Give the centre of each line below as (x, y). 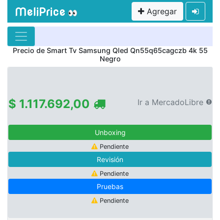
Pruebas (110, 186)
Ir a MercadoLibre (170, 102)
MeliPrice (40, 12)
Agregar (161, 11)
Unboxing (110, 132)
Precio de (29, 50)
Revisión (110, 159)
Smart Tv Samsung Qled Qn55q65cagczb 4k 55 (127, 50)
